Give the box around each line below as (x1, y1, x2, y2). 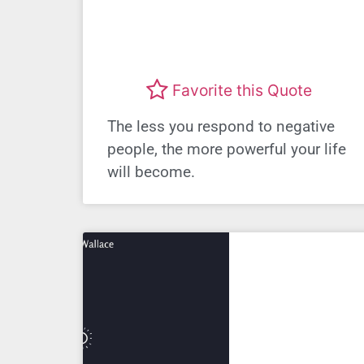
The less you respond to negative (107, 116, 335, 136)
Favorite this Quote (172, 80, 312, 101)
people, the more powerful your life (107, 139, 346, 158)
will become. (107, 162, 195, 181)
